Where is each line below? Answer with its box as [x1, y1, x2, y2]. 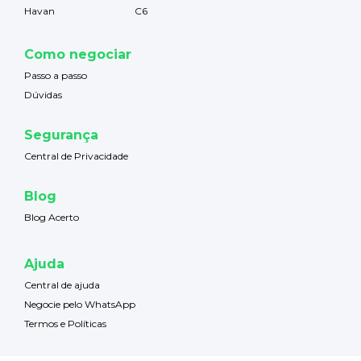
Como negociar [24, 46, 131, 62]
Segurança [24, 127, 98, 143]
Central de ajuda [24, 278, 100, 291]
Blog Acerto [24, 210, 79, 223]
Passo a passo [24, 68, 87, 81]
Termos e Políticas [24, 317, 106, 330]
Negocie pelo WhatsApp [24, 297, 135, 310]
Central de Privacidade [24, 149, 128, 162]
